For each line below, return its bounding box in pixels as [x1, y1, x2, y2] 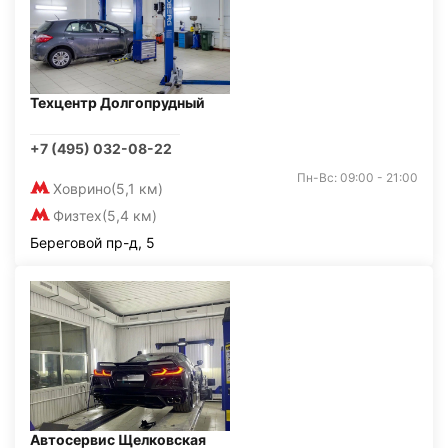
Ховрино [53, 180, 111, 197]
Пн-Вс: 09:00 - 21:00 [297, 170, 418, 185]
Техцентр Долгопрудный [30, 94, 205, 111]
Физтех [53, 207, 102, 224]
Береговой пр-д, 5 [30, 234, 155, 251]
